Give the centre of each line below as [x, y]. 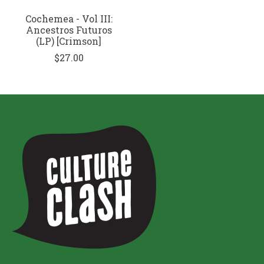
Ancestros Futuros [69, 29]
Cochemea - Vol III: [69, 18]
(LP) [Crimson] [69, 41]
